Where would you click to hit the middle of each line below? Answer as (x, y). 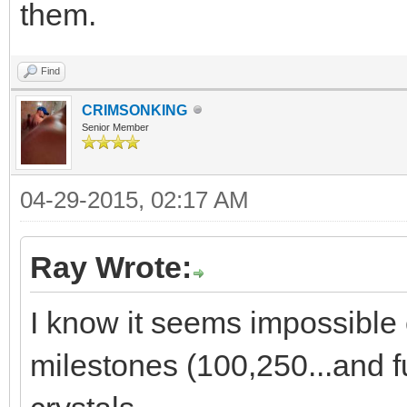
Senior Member (115, 127)
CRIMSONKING (134, 110)
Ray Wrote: (111, 267)
